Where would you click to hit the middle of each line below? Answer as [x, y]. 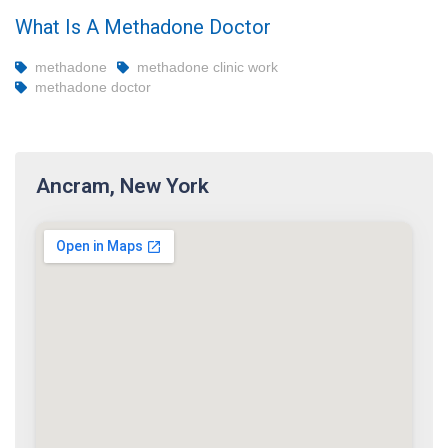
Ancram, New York [122, 186]
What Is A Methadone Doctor [143, 27]
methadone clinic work [207, 67]
